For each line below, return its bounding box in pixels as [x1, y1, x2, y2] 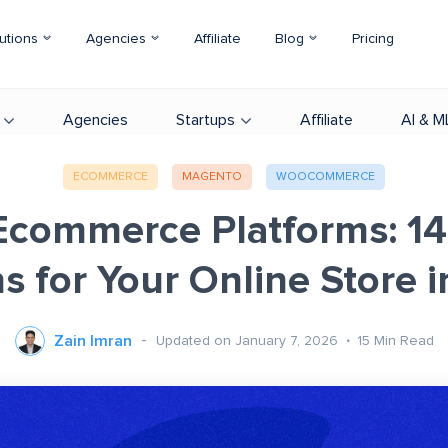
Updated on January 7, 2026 [155, 333, 342, 348]
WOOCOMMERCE [276, 171, 375, 183]
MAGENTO [182, 171, 242, 183]
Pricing [352, 32, 394, 46]
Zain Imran [53, 333, 132, 349]
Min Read [373, 333, 434, 348]
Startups [176, 112, 235, 128]
